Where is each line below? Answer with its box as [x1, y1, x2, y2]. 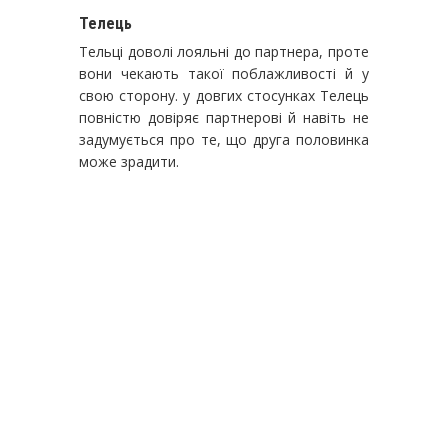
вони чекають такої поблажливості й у [79, 63, 369, 83]
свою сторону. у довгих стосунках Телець [79, 85, 369, 105]
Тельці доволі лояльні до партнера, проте [79, 41, 369, 61]
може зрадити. [79, 151, 183, 171]
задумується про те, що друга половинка [79, 129, 369, 149]
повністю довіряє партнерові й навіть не [79, 107, 369, 127]
